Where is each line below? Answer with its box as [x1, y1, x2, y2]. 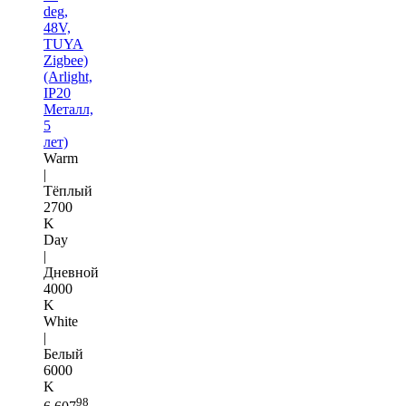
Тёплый [43, 182, 92, 198]
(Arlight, [43, 68, 92, 84]
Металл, [43, 101, 93, 117]
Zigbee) [43, 52, 88, 68]
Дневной [43, 264, 99, 280]
